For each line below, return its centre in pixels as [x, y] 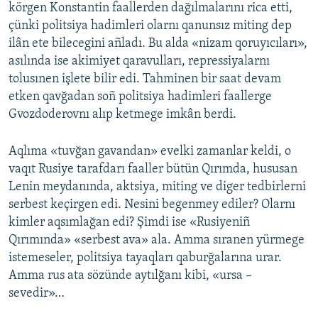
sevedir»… [37, 294]
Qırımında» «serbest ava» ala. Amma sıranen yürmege [157, 241]
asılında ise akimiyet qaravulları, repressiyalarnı [139, 62]
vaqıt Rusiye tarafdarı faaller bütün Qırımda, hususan [153, 170]
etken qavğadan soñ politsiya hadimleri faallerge [140, 97]
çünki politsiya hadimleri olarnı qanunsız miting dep [150, 26]
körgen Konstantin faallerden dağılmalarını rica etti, [150, 9]
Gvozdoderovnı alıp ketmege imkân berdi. [122, 115]
